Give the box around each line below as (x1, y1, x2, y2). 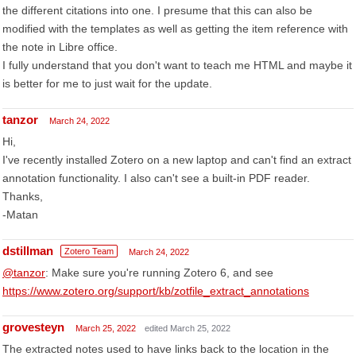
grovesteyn (2, 320, 64, 334)
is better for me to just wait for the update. (2, 77, 212, 90)
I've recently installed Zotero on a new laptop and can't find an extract (2, 153, 351, 166)
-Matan (2, 208, 38, 221)
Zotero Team (64, 246, 114, 256)
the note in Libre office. (2, 41, 118, 53)
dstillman (2, 244, 53, 257)
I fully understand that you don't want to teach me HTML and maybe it (2, 59, 352, 72)
